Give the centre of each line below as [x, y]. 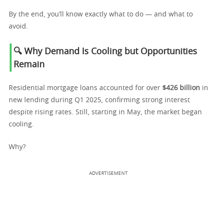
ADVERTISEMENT [108, 173]
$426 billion [181, 88]
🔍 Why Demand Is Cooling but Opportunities [105, 52]
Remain [29, 65]
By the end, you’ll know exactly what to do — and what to [101, 15]
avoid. [18, 27]
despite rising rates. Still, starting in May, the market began [105, 112]
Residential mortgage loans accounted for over [85, 88]
